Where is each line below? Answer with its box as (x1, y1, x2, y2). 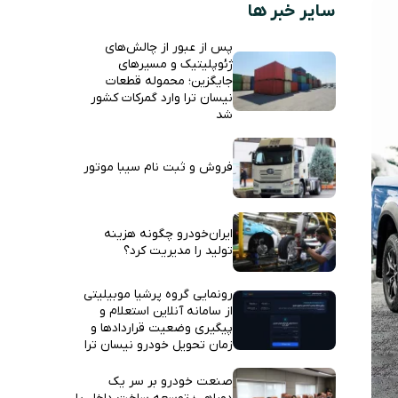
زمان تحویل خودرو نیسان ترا (84, 337, 233, 354)
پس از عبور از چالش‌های (104, 39, 233, 56)
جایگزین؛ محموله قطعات (105, 73, 233, 90)
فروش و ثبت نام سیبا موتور (83, 159, 233, 177)
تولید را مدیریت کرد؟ (123, 242, 233, 259)
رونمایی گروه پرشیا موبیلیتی (83, 286, 233, 304)
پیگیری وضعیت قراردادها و (90, 320, 233, 338)
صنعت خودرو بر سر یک (107, 372, 233, 390)
